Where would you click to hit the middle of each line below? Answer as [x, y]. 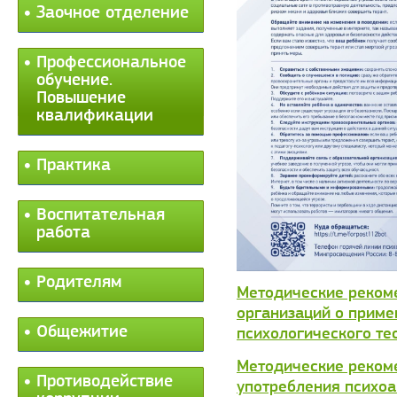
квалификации [95, 116]
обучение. [74, 81]
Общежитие [82, 332]
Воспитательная [101, 215]
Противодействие [105, 382]
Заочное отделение [113, 13]
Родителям [79, 283]
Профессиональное [111, 63]
